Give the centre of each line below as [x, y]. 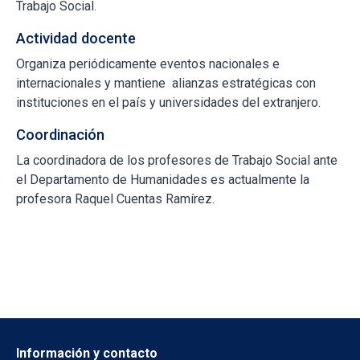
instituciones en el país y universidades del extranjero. [168, 102]
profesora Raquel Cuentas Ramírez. [115, 198]
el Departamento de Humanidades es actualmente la [163, 179]
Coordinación [60, 134]
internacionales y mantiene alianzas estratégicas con [166, 83]
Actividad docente [76, 38]
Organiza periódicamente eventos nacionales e [148, 63]
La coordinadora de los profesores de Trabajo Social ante [177, 160]
